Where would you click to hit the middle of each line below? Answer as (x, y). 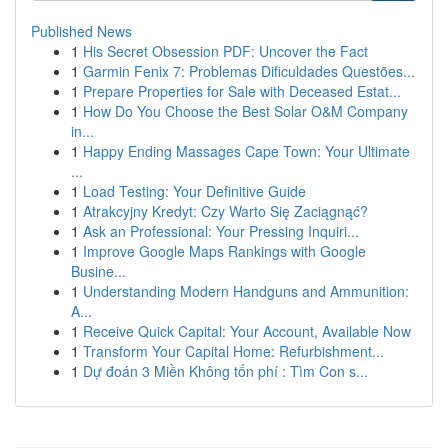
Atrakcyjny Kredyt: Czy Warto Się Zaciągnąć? (225, 211)
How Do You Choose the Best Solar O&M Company (245, 111)
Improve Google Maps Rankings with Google (224, 251)
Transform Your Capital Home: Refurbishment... (233, 351)
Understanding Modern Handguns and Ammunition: (246, 291)
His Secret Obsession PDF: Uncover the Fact (225, 51)
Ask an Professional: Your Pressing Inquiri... (221, 231)
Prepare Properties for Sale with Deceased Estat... (242, 91)
